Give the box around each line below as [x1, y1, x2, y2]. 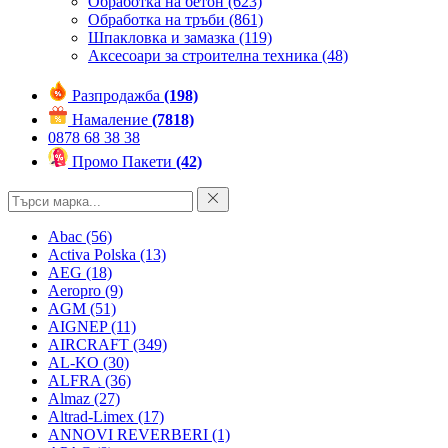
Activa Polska [48, 246, 140, 263]
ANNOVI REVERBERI [48, 426, 212, 443]
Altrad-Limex [48, 408, 138, 425]
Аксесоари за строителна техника [88, 47, 318, 64]
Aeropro [48, 282, 105, 299]
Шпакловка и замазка [88, 29, 235, 46]
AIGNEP [48, 318, 111, 335]
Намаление [72, 111, 152, 128]
